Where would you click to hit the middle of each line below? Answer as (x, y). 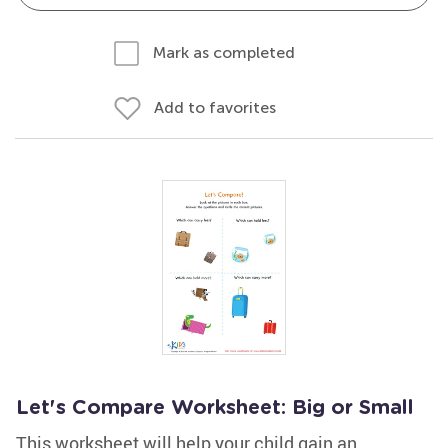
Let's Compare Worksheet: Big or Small (215, 408)
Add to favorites (215, 107)
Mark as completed (224, 52)
